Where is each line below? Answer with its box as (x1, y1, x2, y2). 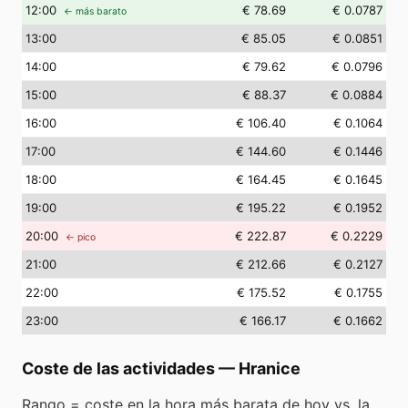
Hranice (239, 359, 301, 378)
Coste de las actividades (22, 359, 215, 378)
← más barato (64, 5, 127, 17)
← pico (66, 231, 96, 243)
